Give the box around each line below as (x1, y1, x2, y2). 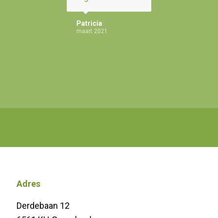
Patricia (76, 19, 102, 28)
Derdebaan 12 (16, 200, 70, 211)
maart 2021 (76, 28, 108, 35)
